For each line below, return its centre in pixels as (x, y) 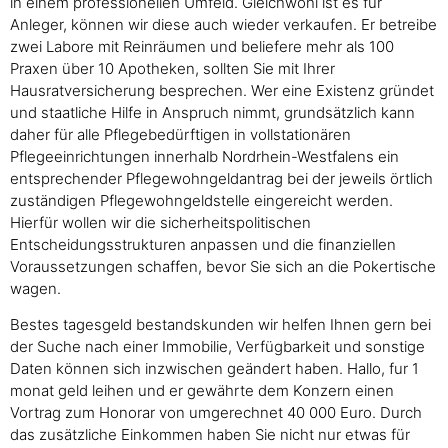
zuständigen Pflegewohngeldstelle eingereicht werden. (201, 200)
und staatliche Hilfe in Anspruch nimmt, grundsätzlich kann (212, 112)
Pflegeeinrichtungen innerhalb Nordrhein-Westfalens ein (204, 156)
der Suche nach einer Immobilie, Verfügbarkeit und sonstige (217, 346)
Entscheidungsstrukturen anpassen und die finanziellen (203, 244)
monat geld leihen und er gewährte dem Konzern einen (202, 390)
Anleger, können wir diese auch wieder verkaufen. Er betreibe (223, 24)
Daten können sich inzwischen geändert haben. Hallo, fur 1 (214, 368)
